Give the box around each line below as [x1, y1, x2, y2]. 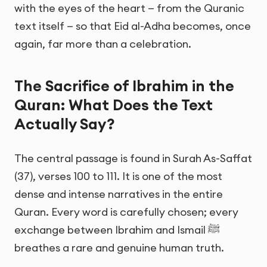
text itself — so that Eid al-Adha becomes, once [14, 19, 251, 33]
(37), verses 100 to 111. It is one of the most [14, 169, 222, 183]
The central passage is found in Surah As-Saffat [14, 151, 252, 165]
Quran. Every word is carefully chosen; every [14, 204, 238, 219]
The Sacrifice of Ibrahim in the [14, 76, 234, 95]
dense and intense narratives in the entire [14, 187, 223, 201]
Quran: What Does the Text [14, 95, 213, 114]
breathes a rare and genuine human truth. [14, 240, 224, 254]
